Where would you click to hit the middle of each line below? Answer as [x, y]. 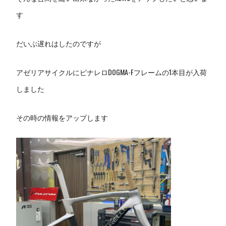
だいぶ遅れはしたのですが [59, 43]
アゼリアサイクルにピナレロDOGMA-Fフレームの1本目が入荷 [112, 72]
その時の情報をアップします [62, 117]
